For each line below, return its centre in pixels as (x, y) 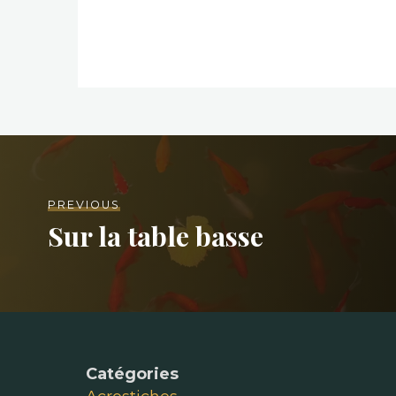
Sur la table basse (156, 235)
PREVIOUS (84, 204)
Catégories (132, 373)
